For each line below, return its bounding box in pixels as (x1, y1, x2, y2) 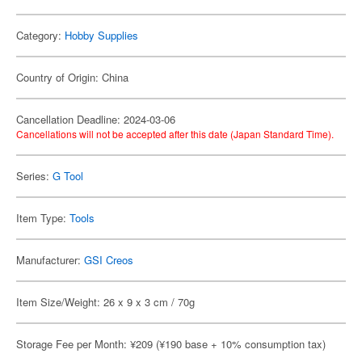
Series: (16, 168, 53, 183)
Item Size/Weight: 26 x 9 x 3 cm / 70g (16, 294, 195, 309)
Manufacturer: (16, 252, 84, 267)
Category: (16, 27, 65, 43)
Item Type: (16, 210, 69, 225)
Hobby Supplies (65, 27, 138, 43)
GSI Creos (84, 252, 133, 267)
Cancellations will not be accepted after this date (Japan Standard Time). (16, 127, 334, 141)
